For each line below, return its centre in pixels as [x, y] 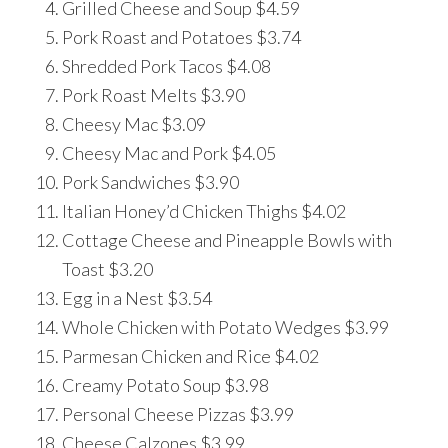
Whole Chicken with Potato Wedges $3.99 [226, 327]
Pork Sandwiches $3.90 [151, 182]
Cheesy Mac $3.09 [134, 124]
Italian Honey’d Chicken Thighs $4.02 [204, 211]
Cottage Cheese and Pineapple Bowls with [227, 240]
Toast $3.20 [108, 269]
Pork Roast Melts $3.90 [154, 95]
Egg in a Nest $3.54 [137, 298]
